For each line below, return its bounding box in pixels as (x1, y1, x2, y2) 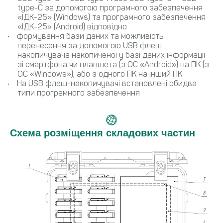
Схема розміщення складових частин (10, 127, 195, 139)
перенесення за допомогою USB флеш (17, 40, 162, 50)
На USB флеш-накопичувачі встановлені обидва (17, 78, 197, 88)
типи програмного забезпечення (17, 88, 140, 98)
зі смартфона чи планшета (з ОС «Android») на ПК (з (17, 59, 209, 69)
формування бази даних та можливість (17, 31, 163, 41)
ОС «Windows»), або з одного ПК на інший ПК (17, 69, 182, 79)
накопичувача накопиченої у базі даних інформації (17, 50, 205, 60)
